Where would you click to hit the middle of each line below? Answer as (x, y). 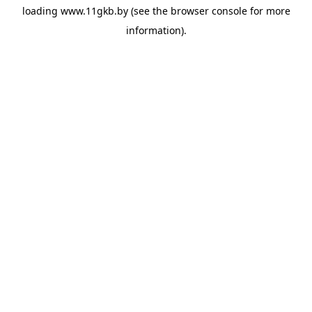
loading (41, 11)
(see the (148, 11)
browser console (209, 11)
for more (268, 11)
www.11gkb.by (94, 11)
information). (156, 30)
